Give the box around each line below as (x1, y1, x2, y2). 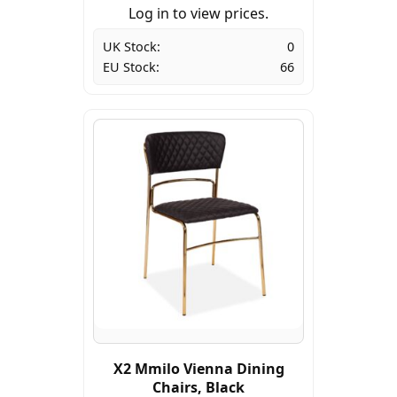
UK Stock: (103, 38, 160, 56)
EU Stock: (103, 58, 160, 76)
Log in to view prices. (128, 4, 269, 24)
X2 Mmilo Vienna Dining (113, 359, 284, 379)
